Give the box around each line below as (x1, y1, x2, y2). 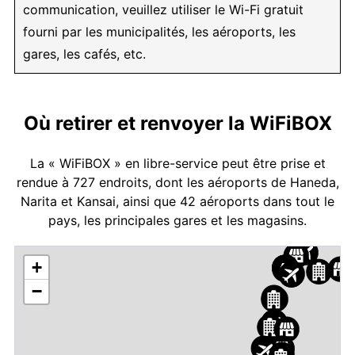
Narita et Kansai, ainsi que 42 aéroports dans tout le (21, 193, 334, 209)
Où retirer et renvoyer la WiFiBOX (23, 111, 332, 135)
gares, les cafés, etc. (23, 45, 146, 62)
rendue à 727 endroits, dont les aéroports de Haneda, (16, 174, 339, 190)
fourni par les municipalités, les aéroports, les (23, 23, 296, 40)
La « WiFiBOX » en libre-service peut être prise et (29, 155, 326, 171)
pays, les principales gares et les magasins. (48, 212, 307, 228)
